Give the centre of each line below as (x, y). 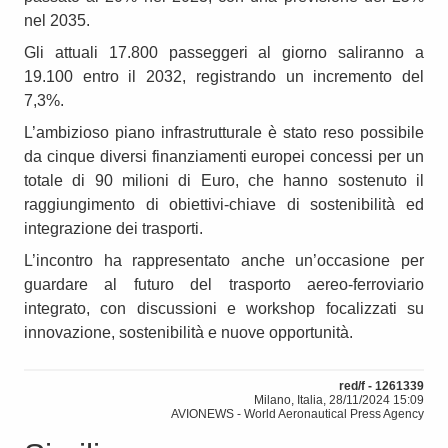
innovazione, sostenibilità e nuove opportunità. (188, 333)
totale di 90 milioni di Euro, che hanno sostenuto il (224, 181)
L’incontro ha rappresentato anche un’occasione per (224, 261)
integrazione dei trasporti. (113, 229)
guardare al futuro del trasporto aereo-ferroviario (224, 285)
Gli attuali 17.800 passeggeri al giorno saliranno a (224, 53)
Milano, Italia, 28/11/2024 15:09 (339, 400)
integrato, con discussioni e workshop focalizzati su (224, 309)
